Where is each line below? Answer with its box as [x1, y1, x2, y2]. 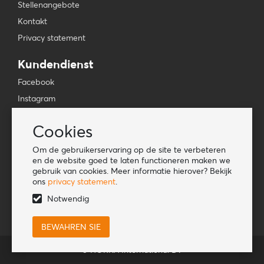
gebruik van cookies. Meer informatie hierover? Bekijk [32, 166, 232, 176]
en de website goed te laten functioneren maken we [32, 155, 230, 166]
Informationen [18, 150, 96, 165]
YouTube [18, 110, 49, 120]
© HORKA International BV [82, 245, 182, 255]
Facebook [18, 77, 54, 87]
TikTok [18, 126, 41, 137]
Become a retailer [18, 187, 84, 197]
